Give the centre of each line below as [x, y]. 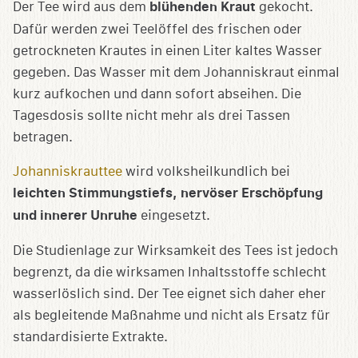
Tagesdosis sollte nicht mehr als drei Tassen [151, 116]
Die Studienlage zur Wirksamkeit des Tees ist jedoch [175, 251]
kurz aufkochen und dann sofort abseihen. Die [157, 94]
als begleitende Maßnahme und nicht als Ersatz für [171, 316]
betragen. [43, 137]
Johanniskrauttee [68, 172]
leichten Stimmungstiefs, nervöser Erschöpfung [168, 194]
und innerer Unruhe [75, 216]
